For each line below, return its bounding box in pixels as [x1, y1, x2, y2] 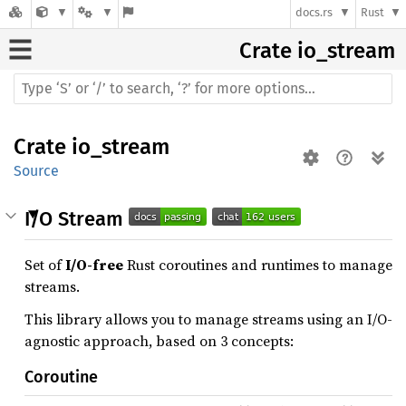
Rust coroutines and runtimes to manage [123, 255, 392, 275]
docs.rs [295, 5, 333, 20]
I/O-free [65, 255, 123, 275]
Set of [24, 255, 65, 275]
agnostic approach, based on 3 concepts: [24, 331, 294, 351]
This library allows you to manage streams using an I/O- [24, 309, 392, 329]
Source [14, 162, 59, 179]
